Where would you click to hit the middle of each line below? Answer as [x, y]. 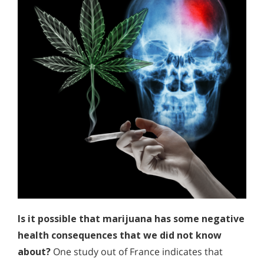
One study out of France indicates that [138, 252]
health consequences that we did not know [120, 235]
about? [35, 252]
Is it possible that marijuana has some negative [131, 219]
